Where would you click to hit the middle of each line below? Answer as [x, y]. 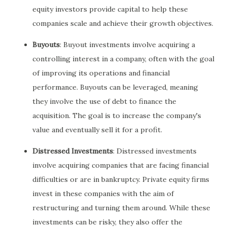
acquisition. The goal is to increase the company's [117, 115]
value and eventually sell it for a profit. [97, 129]
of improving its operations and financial [101, 73]
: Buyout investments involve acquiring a [127, 44]
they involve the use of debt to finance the [104, 101]
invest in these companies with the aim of [103, 193]
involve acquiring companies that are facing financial [121, 165]
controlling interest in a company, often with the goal [123, 59]
